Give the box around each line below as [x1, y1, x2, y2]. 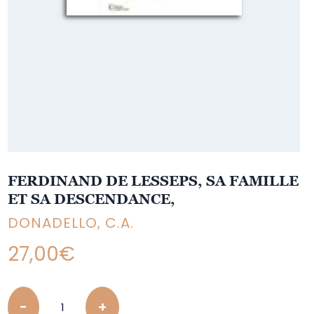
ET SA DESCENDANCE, [8, 191, 176, 207]
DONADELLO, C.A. [8, 213, 135, 233]
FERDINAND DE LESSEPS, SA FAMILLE [8, 173, 299, 189]
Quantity [7, 287, 56, 301]
